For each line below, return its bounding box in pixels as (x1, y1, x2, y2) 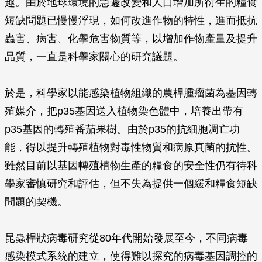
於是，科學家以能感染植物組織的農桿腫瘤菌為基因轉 (5, 87, 257, 99)
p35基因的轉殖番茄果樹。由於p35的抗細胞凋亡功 (5, 123, 240, 135)
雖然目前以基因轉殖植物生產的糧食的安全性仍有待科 (5, 160, 257, 171)
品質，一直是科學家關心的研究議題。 (5, 51, 184, 63)
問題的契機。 (5, 196, 68, 208)
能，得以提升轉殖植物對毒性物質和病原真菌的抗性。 (5, 142, 257, 153)
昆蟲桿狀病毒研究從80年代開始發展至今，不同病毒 (5, 232, 248, 244)
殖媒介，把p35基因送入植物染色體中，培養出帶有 (5, 105, 243, 117)
